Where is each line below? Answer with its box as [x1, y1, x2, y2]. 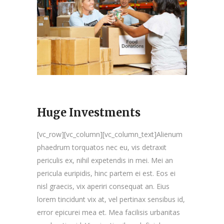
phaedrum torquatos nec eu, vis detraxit [37, 142, 166, 152]
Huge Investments [37, 105, 140, 119]
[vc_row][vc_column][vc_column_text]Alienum [37, 129, 182, 139]
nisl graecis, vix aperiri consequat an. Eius [37, 181, 169, 191]
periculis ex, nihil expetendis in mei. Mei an [37, 155, 173, 165]
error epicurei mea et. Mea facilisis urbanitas [37, 207, 180, 217]
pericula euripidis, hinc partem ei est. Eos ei [37, 168, 175, 178]
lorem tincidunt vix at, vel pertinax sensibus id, [37, 194, 185, 204]
